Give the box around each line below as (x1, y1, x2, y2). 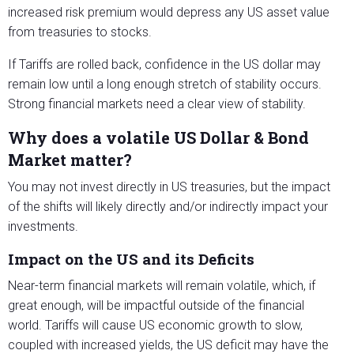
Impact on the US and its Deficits (8, 249, 254, 269)
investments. (8, 219, 78, 235)
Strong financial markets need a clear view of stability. (8, 96, 306, 112)
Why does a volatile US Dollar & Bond (8, 127, 309, 149)
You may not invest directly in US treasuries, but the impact (8, 179, 330, 195)
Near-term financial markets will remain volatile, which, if (8, 278, 315, 294)
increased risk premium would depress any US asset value (8, 5, 330, 21)
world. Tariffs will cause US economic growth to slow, (8, 318, 303, 333)
